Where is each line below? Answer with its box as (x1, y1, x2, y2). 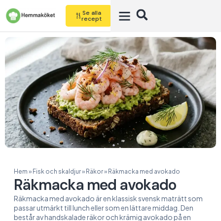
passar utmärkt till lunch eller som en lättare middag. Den (14, 203, 193, 212)
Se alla (82, 9, 101, 17)
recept (81, 15, 102, 23)
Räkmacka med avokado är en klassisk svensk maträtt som (14, 194, 203, 203)
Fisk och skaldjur (33, 168, 81, 175)
